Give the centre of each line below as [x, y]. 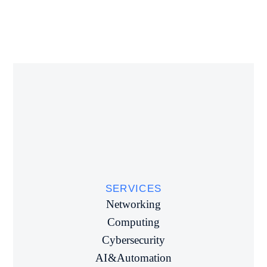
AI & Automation [133, 258]
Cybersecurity [133, 240]
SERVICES [133, 189]
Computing [133, 222]
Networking [133, 204]
